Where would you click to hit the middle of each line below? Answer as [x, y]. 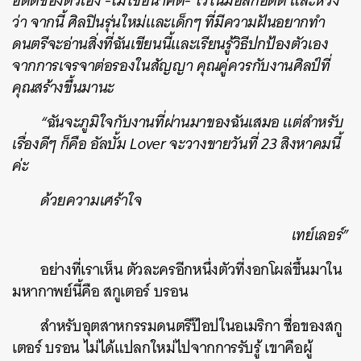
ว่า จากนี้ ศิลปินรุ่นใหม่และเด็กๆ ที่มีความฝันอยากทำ [169, 22]
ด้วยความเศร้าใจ [91, 200]
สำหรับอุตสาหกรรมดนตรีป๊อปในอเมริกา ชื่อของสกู [191, 326]
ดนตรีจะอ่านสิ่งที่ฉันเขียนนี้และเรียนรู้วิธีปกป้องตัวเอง [170, 44]
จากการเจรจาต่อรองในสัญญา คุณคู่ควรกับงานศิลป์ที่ [171, 66]
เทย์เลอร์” [320, 235]
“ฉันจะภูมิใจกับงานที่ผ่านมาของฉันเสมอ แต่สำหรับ [192, 122]
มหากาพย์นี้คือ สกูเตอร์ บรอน [102, 291]
